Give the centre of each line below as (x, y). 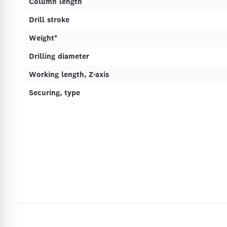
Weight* (43, 38)
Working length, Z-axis (69, 75)
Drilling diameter (59, 56)
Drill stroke (49, 20)
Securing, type (54, 93)
